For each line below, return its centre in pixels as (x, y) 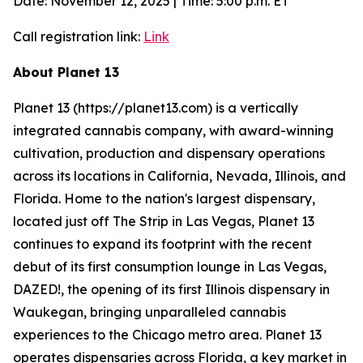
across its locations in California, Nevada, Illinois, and (179, 176)
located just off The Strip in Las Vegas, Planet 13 (164, 221)
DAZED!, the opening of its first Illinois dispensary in (171, 289)
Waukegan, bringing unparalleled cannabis (149, 312)
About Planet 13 (66, 72)
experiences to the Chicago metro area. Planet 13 (167, 335)
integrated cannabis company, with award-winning (173, 130)
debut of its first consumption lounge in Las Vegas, (170, 267)
